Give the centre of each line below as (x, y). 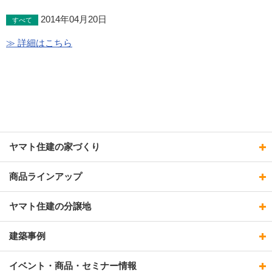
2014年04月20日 (73, 19)
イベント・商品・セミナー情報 (73, 266)
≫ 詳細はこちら (39, 43)
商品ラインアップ (46, 176)
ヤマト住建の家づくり (55, 147)
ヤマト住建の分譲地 (50, 206)
